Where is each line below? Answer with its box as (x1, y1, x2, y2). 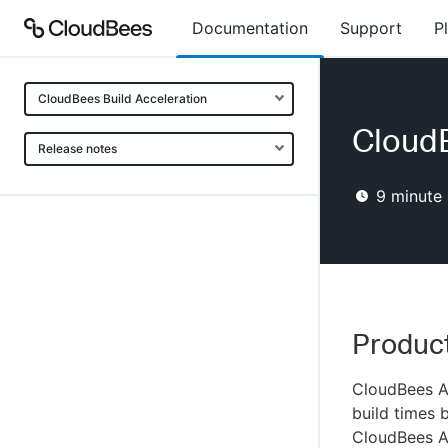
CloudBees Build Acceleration (38, 91, 207, 106)
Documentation (192, 18, 308, 38)
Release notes (38, 141, 117, 156)
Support (340, 18, 402, 38)
